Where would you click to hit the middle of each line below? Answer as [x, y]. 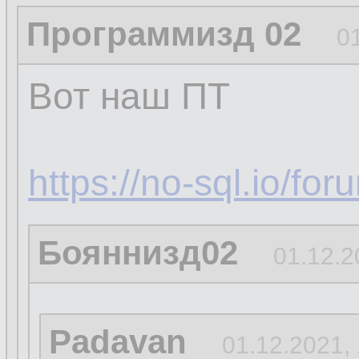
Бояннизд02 [138, 253]
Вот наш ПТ [129, 96]
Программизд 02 [164, 34]
